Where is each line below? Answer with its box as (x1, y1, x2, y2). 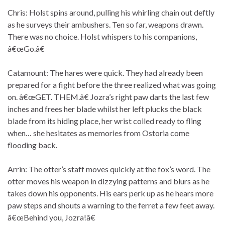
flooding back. (8, 140, 57, 150)
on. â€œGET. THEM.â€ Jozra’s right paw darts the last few (8, 92, 209, 102)
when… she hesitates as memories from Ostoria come (8, 128, 189, 138)
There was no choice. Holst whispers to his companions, (8, 32, 197, 42)
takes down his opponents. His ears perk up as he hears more (8, 188, 213, 198)
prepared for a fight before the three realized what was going (8, 80, 216, 90)
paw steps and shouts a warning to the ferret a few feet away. (8, 200, 214, 210)
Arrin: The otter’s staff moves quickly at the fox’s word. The (8, 164, 210, 174)
